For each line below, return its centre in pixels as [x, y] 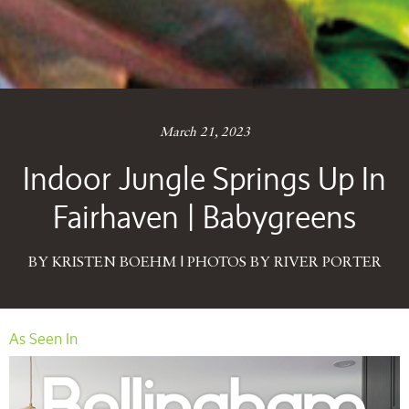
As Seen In [43, 338]
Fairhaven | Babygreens [204, 216]
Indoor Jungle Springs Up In [204, 178]
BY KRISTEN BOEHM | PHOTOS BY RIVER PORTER [204, 262]
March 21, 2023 [204, 132]
